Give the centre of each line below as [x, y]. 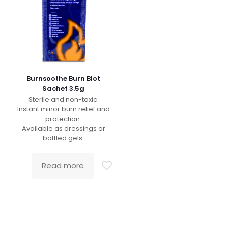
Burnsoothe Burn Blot [64, 78]
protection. [64, 119]
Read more [63, 165]
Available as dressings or [63, 128]
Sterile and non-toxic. [63, 99]
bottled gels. [64, 138]
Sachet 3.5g [64, 88]
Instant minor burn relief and [63, 109]
